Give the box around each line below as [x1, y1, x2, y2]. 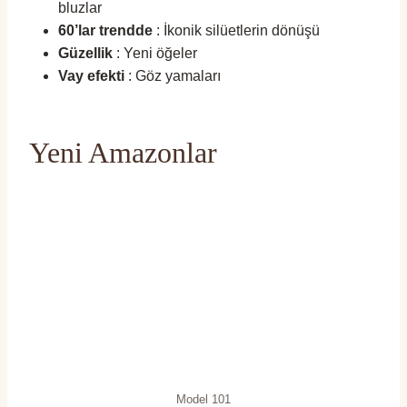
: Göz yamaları [124, 67, 221, 84]
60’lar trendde [58, 22, 153, 38]
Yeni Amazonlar [29, 135, 217, 169]
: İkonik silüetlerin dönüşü [153, 22, 320, 38]
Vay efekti [58, 67, 124, 84]
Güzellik [58, 45, 113, 61]
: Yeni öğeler [113, 45, 197, 61]
